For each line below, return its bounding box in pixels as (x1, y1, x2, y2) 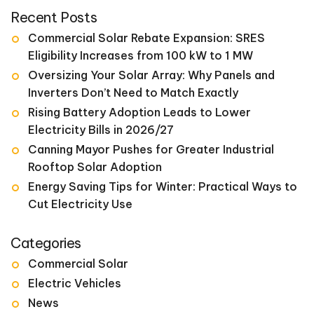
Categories (11, 234, 81, 252)
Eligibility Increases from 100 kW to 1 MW (28, 48, 253, 63)
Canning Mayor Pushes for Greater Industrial (28, 142, 274, 157)
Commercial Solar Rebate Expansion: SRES (28, 31, 265, 46)
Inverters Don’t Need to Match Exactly (28, 86, 238, 100)
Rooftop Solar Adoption (28, 160, 162, 175)
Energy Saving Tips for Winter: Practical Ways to (28, 179, 297, 194)
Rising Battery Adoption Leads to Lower (28, 105, 251, 120)
